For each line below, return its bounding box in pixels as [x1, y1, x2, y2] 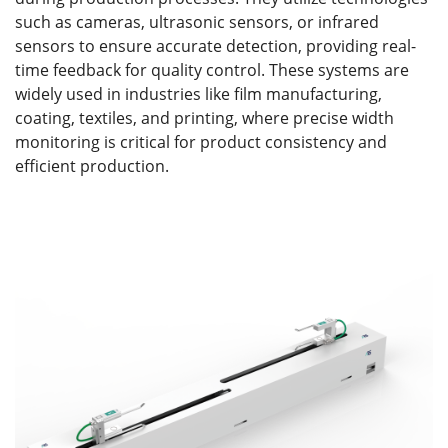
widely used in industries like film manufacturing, [15, 82, 382, 105]
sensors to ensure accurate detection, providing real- [15, 34, 416, 57]
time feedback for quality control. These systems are [15, 58, 409, 81]
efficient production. [15, 154, 169, 177]
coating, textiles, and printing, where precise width [15, 106, 394, 129]
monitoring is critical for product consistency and [15, 130, 387, 153]
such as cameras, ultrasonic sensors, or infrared [15, 10, 379, 33]
